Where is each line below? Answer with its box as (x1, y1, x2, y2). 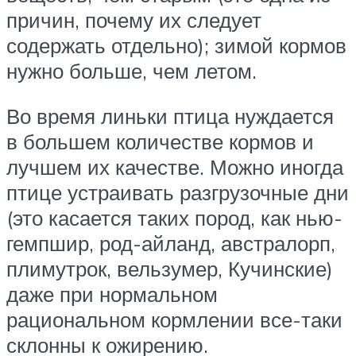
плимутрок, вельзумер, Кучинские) (6, 256, 333, 282)
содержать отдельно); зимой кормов (6, 32, 346, 58)
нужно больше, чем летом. (6, 57, 257, 83)
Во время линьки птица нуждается (6, 103, 334, 130)
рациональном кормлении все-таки (6, 307, 342, 333)
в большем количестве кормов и (6, 129, 314, 155)
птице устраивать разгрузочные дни (6, 180, 349, 206)
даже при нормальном (6, 281, 218, 308)
